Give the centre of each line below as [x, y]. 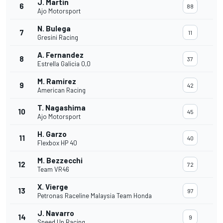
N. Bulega [54, 29]
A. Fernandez [60, 55]
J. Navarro [56, 213]
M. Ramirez [57, 81]
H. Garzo [52, 134]
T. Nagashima [61, 108]
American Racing [61, 90]
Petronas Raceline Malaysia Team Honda [95, 196]
